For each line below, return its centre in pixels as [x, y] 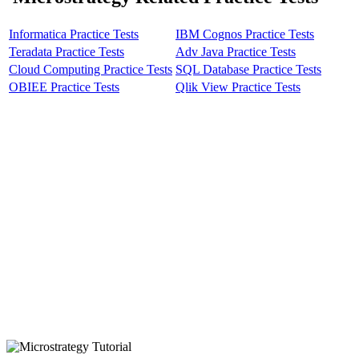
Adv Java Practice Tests [236, 52]
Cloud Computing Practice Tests [91, 70]
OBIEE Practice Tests [64, 87]
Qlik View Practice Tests [238, 87]
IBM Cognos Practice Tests [245, 34]
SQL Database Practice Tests [248, 70]
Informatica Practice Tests [74, 34]
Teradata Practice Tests [67, 52]
